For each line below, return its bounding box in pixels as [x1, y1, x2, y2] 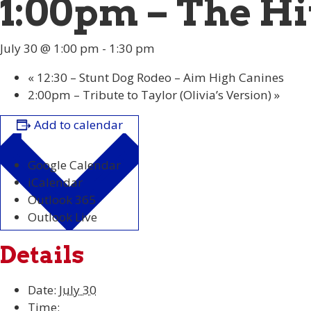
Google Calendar [28, 157, 121, 174]
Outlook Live [28, 209, 97, 226]
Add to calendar [33, 117, 123, 133]
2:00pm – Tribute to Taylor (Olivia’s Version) [28, 86, 274, 103]
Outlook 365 [28, 192, 96, 208]
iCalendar [28, 174, 83, 191]
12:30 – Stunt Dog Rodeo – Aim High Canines [34, 69, 284, 85]
